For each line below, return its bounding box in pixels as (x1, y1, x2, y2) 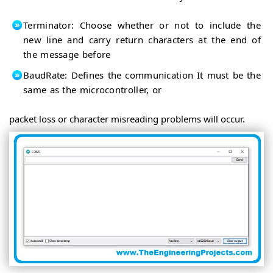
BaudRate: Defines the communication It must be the (23, 69, 261, 82)
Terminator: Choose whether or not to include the (23, 19, 261, 32)
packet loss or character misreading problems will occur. (9, 113, 245, 126)
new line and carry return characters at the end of (23, 34, 261, 46)
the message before (23, 48, 111, 61)
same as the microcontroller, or (23, 83, 162, 96)
